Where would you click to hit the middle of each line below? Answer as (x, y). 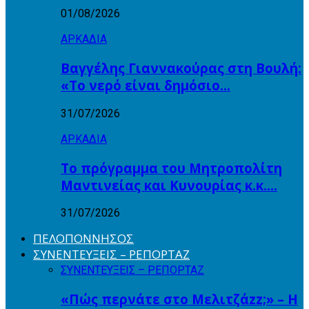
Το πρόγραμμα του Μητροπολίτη (171, 168)
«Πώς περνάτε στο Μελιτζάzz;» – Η (179, 299)
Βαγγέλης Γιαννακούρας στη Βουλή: (181, 68)
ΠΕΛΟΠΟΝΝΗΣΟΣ (83, 239)
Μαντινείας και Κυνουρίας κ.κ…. (169, 185)
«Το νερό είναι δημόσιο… (146, 86)
